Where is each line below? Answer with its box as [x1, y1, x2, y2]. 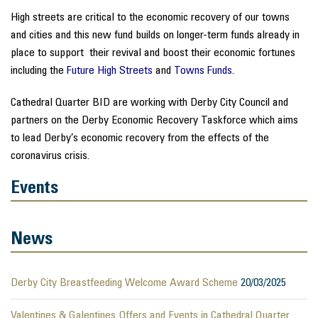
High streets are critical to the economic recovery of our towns [11, 12, 290, 23]
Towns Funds [174, 65, 232, 76]
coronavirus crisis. [11, 150, 89, 161]
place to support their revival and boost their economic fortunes [11, 48, 295, 58]
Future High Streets [67, 65, 153, 76]
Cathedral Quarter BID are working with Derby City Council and [11, 97, 288, 108]
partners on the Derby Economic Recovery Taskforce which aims [11, 115, 298, 126]
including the [11, 65, 67, 76]
